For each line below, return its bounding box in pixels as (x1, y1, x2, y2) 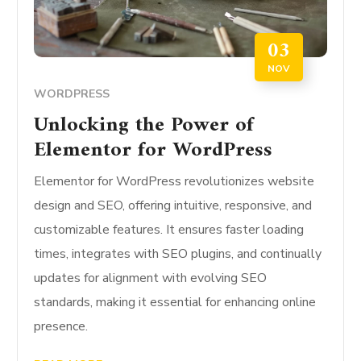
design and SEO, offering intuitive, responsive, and (34, 197, 313, 215)
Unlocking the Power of (34, 107, 255, 144)
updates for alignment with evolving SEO (34, 269, 268, 288)
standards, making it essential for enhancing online (34, 293, 317, 312)
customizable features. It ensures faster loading (34, 221, 305, 239)
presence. (34, 317, 89, 336)
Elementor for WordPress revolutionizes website (34, 172, 315, 191)
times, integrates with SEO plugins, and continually (34, 245, 322, 263)
